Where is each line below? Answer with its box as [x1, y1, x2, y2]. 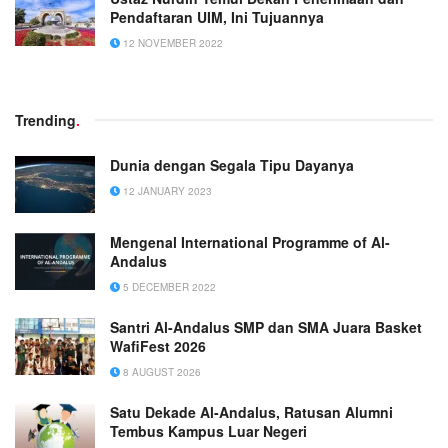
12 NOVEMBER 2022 [120, 35, 223, 50]
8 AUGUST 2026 [120, 365, 201, 380]
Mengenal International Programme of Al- [110, 232, 390, 253]
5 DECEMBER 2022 [120, 280, 216, 295]
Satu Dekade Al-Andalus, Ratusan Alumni [110, 402, 393, 423]
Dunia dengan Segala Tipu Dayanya [110, 154, 354, 175]
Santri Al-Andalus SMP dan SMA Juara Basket [110, 317, 422, 338]
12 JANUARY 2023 [120, 183, 212, 198]
